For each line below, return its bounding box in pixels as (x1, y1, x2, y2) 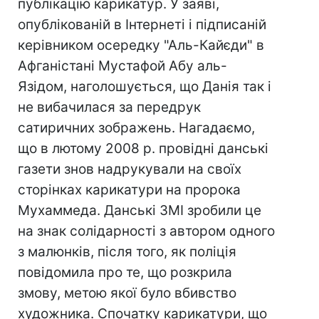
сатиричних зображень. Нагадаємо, (18, 120, 255, 136)
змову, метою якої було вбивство (18, 285, 236, 301)
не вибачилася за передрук (18, 99, 201, 115)
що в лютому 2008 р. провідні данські (18, 140, 268, 157)
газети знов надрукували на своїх (18, 161, 241, 177)
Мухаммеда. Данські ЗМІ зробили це (18, 202, 261, 219)
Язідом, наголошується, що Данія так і (18, 78, 271, 95)
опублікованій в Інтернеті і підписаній (18, 16, 266, 33)
